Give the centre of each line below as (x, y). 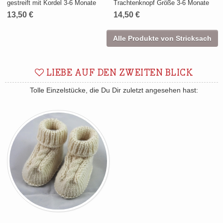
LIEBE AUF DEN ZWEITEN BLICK (119, 73)
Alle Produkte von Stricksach (162, 39)
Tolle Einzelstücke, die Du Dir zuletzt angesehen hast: (114, 90)
